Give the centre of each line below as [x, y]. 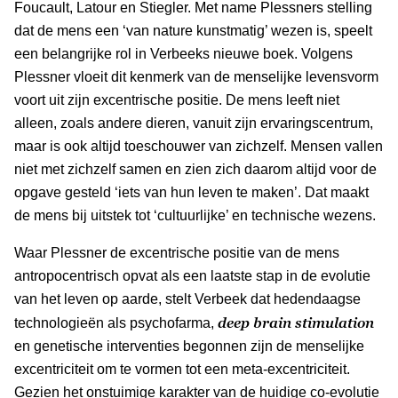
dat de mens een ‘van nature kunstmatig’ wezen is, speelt [193, 30]
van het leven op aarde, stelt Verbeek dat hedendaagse [187, 298]
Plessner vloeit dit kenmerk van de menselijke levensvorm [196, 76]
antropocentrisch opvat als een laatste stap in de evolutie [192, 275]
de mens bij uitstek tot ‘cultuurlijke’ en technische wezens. [195, 215]
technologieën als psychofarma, [116, 322]
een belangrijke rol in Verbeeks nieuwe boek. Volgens [183, 53]
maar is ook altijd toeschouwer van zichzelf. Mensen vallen [199, 146]
